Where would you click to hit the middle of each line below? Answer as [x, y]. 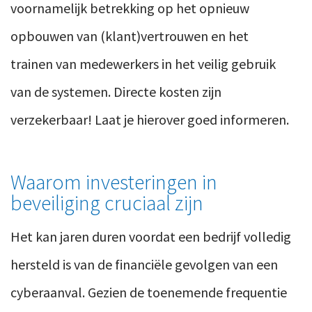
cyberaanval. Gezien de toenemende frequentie [149, 292]
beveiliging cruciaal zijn [107, 203]
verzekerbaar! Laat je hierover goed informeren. [150, 120]
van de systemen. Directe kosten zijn [116, 92]
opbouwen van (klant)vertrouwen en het [130, 36]
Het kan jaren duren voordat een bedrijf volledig [151, 237]
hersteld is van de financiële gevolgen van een [144, 265]
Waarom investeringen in [114, 182]
